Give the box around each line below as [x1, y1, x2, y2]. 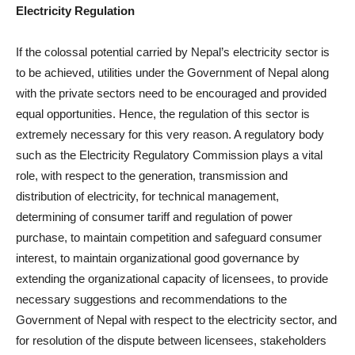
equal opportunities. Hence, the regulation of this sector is [16, 107, 310, 120]
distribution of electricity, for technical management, [16, 189, 279, 203]
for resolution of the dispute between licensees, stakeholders [16, 334, 326, 347]
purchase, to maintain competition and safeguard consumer [16, 231, 322, 244]
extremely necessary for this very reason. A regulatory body [16, 128, 324, 141]
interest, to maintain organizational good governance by [16, 251, 300, 265]
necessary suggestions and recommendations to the [16, 292, 287, 306]
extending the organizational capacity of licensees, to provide [16, 272, 328, 285]
